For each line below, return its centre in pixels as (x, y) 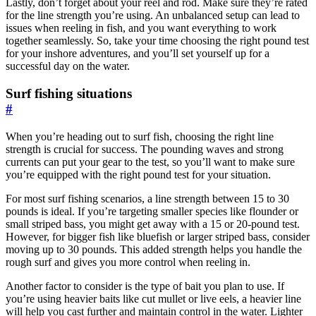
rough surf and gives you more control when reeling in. (128, 262)
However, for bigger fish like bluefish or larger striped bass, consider (158, 236)
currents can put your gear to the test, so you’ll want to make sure (150, 162)
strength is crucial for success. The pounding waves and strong (145, 149)
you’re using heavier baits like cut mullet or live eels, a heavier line (153, 298)
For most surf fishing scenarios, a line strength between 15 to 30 (147, 198)
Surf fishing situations (69, 94)
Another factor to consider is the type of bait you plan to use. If (145, 286)
